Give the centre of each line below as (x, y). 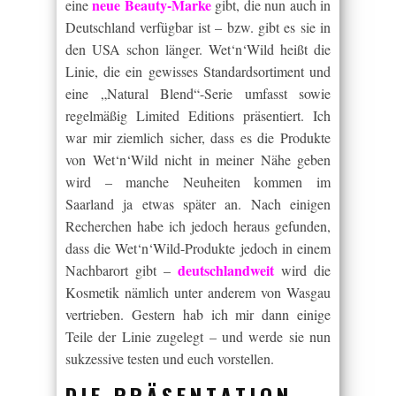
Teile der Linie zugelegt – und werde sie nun (198, 336)
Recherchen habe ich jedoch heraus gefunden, (198, 226)
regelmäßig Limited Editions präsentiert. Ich (198, 115)
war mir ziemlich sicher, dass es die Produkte (198, 137)
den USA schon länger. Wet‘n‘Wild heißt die (198, 49)
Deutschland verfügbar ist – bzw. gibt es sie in (198, 27)
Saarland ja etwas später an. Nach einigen (198, 204)
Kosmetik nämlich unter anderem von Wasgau (198, 292)
